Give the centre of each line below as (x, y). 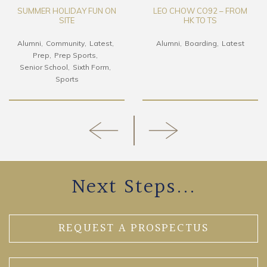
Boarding (201, 44)
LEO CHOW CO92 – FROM (200, 11)
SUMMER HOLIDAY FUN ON (67, 11)
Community (65, 44)
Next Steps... (133, 188)
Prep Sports (75, 55)
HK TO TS (200, 21)
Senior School (44, 67)
